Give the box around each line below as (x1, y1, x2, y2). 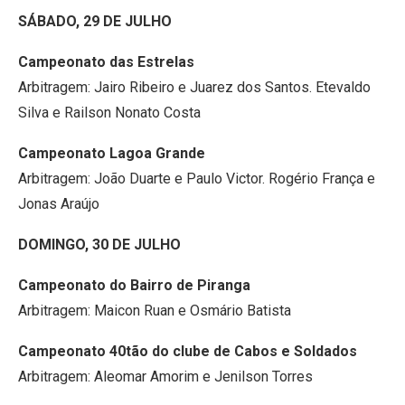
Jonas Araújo (18, 195, 99, 212)
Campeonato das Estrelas (18, 53, 194, 71)
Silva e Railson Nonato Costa (18, 104, 201, 121)
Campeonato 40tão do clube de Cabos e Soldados (18, 343, 357, 360)
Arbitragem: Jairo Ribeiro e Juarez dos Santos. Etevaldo (18, 79, 371, 96)
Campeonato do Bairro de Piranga (18, 277, 250, 294)
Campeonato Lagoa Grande (18, 145, 205, 162)
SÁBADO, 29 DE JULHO (18, 13, 172, 30)
